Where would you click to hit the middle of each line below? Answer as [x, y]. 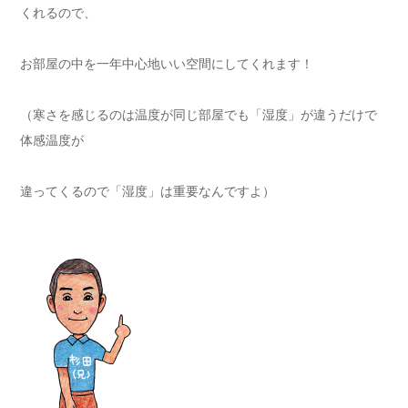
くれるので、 [58, 13]
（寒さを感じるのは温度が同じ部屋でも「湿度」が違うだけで [199, 115]
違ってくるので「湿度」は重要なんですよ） [148, 192]
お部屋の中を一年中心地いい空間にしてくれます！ [167, 64]
